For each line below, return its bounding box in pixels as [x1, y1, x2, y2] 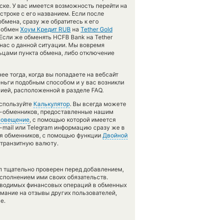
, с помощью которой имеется [29, 116, 116, 123]
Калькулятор [33, 100, 70, 108]
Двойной [103, 132, 128, 139]
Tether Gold [81, 26, 112, 33]
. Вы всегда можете [70, 100, 126, 108]
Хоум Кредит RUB [20, 26, 71, 33]
